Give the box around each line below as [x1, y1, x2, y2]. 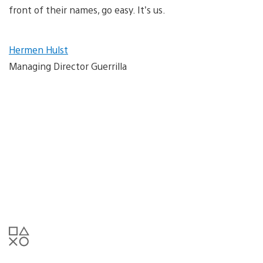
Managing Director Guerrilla [9, 59, 127, 72]
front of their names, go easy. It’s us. [9, 3, 166, 16]
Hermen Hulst [9, 43, 68, 56]
